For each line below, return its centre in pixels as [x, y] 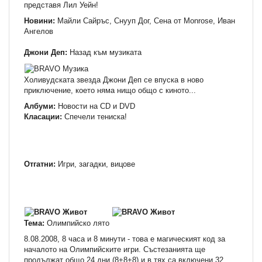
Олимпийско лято [78, 223]
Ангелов [39, 31]
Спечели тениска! [94, 116]
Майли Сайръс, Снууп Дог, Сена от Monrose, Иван [146, 20]
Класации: [43, 116]
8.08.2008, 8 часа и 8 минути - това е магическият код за [125, 239]
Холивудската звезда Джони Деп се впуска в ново [114, 80]
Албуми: [40, 106]
